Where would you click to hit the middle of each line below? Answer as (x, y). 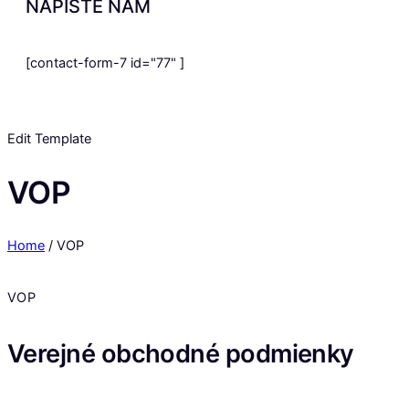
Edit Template (49, 139)
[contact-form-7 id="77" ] (105, 63)
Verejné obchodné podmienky (181, 353)
